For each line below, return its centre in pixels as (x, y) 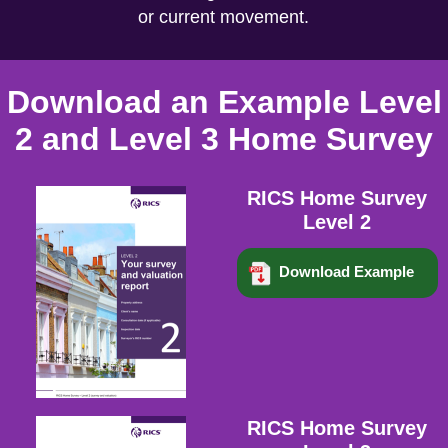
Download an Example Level (224, 102)
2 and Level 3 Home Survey (224, 139)
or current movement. (224, 17)
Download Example (346, 271)
